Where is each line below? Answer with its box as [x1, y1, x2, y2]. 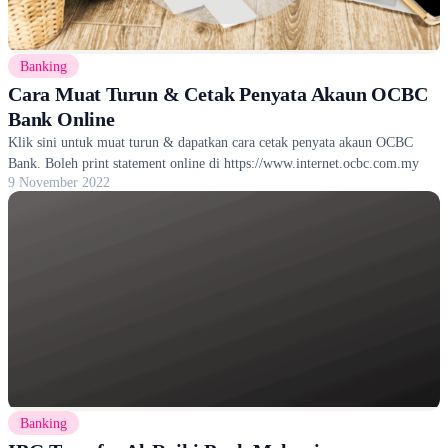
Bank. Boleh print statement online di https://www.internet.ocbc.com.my [8, 154, 419, 171]
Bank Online [8, 107, 115, 130]
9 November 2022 [8, 173, 110, 190]
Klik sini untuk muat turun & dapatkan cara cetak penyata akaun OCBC [8, 133, 413, 150]
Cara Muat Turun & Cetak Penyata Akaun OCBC [8, 82, 428, 105]
